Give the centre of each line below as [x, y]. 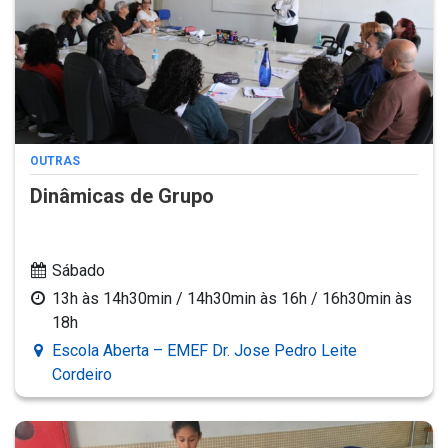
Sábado [78, 271]
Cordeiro [82, 375]
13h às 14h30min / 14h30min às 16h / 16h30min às [232, 299]
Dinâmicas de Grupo [122, 196]
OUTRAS [55, 161]
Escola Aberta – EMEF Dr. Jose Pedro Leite [204, 351]
